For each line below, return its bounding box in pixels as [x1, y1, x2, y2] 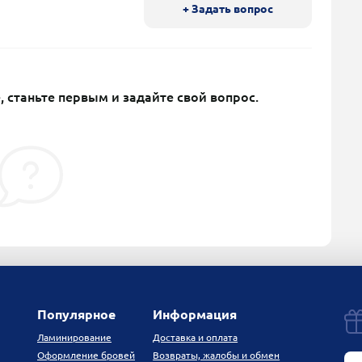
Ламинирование [37, 332, 112, 343]
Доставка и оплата [153, 332, 238, 343]
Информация [153, 307, 238, 322]
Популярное [37, 307, 116, 322]
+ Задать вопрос [183, 2, 273, 16]
